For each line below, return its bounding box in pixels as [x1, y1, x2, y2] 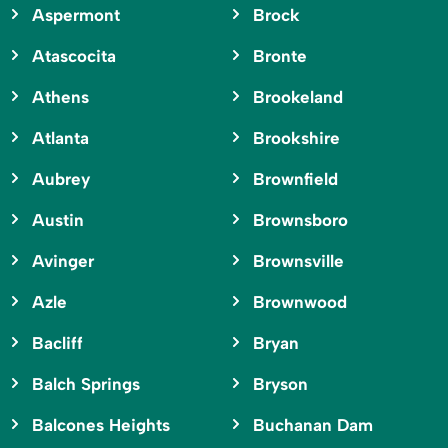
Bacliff [32, 333, 83, 354]
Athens [32, 87, 89, 108]
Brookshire [252, 128, 340, 149]
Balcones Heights [32, 415, 170, 436]
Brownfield [252, 169, 338, 190]
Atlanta [32, 128, 89, 149]
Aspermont [32, 5, 120, 26]
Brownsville [252, 251, 344, 272]
